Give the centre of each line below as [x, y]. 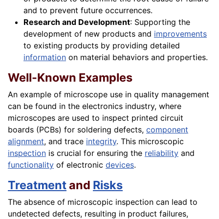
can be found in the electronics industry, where [95, 106]
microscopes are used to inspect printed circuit [96, 118]
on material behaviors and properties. [137, 57]
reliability [162, 153]
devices [120, 165]
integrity [101, 142]
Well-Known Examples [70, 78]
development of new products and [89, 34]
